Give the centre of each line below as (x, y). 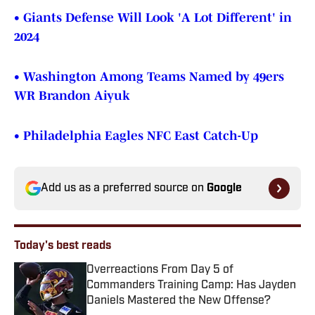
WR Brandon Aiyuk (72, 96)
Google (224, 189)
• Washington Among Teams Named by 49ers (149, 77)
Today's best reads (63, 246)
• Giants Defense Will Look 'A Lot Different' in (153, 18)
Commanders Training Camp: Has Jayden (191, 286)
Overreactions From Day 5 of (160, 270)
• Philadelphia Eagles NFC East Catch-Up (136, 136)
